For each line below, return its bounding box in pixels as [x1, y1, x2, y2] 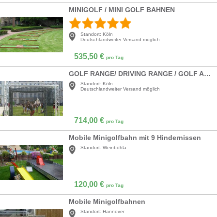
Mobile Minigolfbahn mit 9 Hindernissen [69, 134, 201, 142]
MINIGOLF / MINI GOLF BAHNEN [69, 6, 175, 14]
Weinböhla [103, 145, 126, 151]
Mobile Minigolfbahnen [69, 198, 145, 206]
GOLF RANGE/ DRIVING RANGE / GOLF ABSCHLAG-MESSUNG [204, 70, 211, 78]
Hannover [103, 209, 124, 215]
